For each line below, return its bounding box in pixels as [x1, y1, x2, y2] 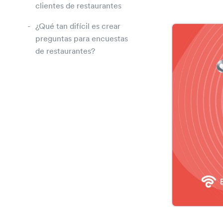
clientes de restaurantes [35, 2, 121, 10]
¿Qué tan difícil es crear [35, 22, 120, 31]
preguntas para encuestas [35, 35, 128, 43]
